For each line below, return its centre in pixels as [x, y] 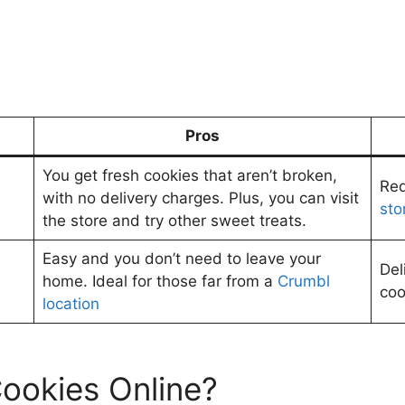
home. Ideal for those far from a [160, 281]
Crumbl [303, 281]
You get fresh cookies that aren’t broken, [189, 175]
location [71, 304]
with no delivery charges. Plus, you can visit [200, 198]
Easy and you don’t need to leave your [181, 259]
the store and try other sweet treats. [174, 221]
